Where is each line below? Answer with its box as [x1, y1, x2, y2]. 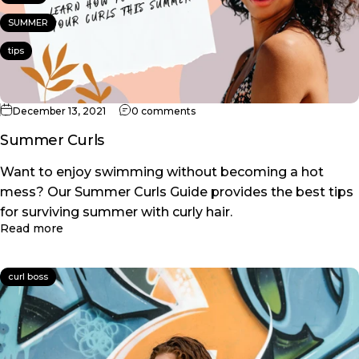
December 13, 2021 [13, 105, 106, 118]
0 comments [131, 105, 196, 118]
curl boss [8, 271, 48, 283]
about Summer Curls [63, 220, 181, 236]
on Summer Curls [195, 104, 280, 117]
